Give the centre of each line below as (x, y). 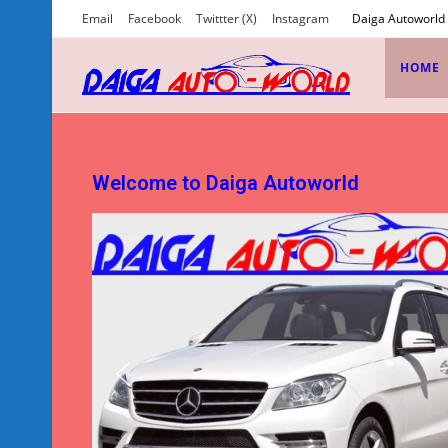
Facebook (154, 18)
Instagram (300, 18)
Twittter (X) (226, 18)
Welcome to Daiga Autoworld (225, 183)
